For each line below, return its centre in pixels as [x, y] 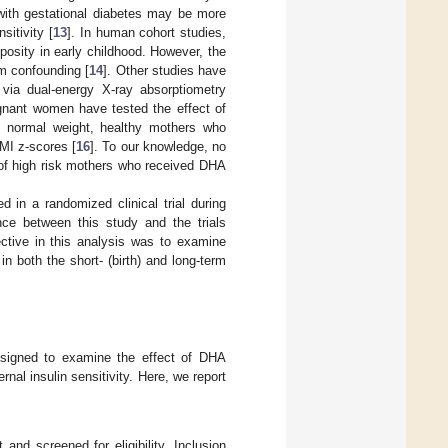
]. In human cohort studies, [147, 32]
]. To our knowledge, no [158, 146]
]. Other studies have [165, 70]
